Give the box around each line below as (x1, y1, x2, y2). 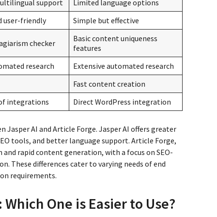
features (73, 43, 101, 53)
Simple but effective (73, 15, 139, 25)
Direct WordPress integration (73, 96, 171, 107)
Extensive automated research (73, 61, 174, 71)
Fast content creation (73, 78, 145, 89)
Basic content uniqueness (73, 33, 157, 43)
